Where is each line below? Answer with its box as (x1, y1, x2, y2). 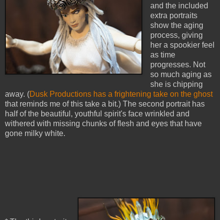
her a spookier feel (150, 41, 215, 50)
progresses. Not (150, 60, 205, 69)
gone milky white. (5, 129, 65, 138)
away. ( (5, 90, 29, 99)
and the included (150, 1, 208, 10)
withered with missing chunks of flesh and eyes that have (5, 119, 202, 128)
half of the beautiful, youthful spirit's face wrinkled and (5, 110, 190, 118)
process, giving (150, 31, 203, 40)
